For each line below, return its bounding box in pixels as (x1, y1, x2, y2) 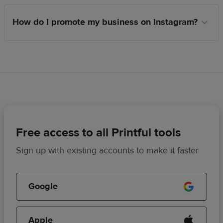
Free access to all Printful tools (16, 125, 181, 141)
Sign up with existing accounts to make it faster (16, 145, 199, 157)
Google (28, 181, 58, 193)
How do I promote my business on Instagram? (12, 16, 198, 28)
